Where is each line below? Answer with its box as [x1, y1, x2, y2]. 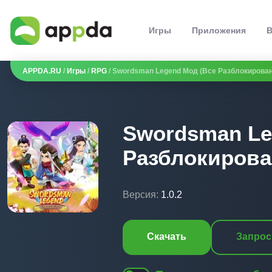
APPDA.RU [22, 67, 61, 75]
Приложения [192, 25, 246, 35]
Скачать [147, 231, 186, 242]
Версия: [123, 189, 158, 200]
